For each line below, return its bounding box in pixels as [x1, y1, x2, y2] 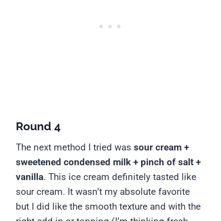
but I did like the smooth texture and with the [16, 201, 201, 212]
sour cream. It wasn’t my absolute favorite [16, 186, 190, 197]
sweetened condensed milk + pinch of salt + [16, 156, 201, 168]
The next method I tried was [16, 142, 134, 153]
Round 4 [16, 119, 61, 133]
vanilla [16, 171, 43, 183]
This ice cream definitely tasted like [48, 171, 196, 183]
